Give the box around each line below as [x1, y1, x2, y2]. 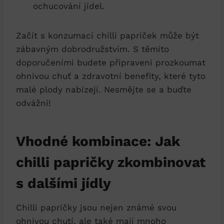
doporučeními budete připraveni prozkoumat [16, 57, 205, 67]
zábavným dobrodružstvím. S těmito [16, 43, 169, 54]
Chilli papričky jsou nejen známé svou [16, 202, 176, 212]
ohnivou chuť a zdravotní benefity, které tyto [16, 70, 205, 81]
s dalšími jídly [16, 174, 111, 191]
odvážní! [16, 97, 51, 108]
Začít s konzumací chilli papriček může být [16, 30, 199, 40]
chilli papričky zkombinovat [16, 153, 205, 170]
